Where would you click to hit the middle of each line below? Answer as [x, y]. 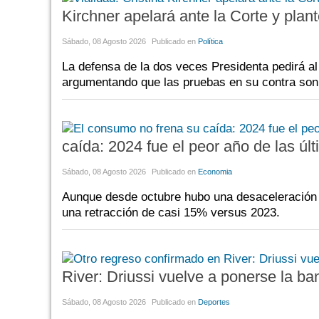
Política [210, 41]
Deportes [214, 302]
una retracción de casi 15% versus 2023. [171, 212]
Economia [215, 171]
